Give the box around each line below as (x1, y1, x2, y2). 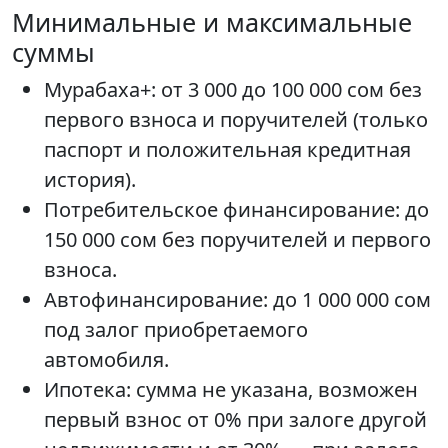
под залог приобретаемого (44, 316, 308, 344)
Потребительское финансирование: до (44, 196, 429, 224)
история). (44, 166, 136, 194)
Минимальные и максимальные (12, 5, 412, 40)
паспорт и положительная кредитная (44, 136, 411, 164)
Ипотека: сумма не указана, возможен (44, 376, 418, 404)
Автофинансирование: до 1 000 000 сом (44, 286, 431, 314)
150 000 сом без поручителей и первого (44, 226, 431, 254)
